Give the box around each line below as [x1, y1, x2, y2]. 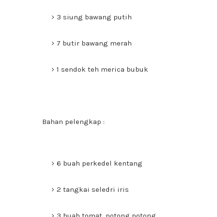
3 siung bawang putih [57, 13, 132, 21]
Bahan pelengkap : [42, 117, 105, 126]
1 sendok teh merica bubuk [57, 65, 148, 74]
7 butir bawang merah [57, 39, 132, 47]
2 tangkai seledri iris [57, 185, 129, 194]
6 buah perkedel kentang [57, 159, 142, 168]
